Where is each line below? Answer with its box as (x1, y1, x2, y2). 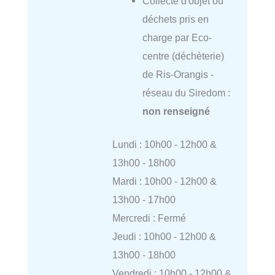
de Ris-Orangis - (142, 68, 214, 80)
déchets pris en (142, 13, 209, 25)
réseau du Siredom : (142, 87, 230, 98)
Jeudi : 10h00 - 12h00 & (112, 231, 216, 242)
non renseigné (142, 105, 210, 117)
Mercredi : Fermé (112, 212, 186, 224)
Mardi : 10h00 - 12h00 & (112, 176, 217, 187)
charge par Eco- (142, 31, 212, 43)
